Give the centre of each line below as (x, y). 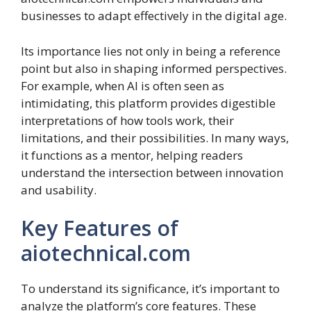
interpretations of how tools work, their (127, 120)
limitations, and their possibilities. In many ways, (155, 137)
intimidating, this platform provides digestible (148, 103)
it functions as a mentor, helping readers (132, 155)
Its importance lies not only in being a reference (151, 51)
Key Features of (100, 228)
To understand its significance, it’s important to (150, 289)
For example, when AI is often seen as (123, 85)
